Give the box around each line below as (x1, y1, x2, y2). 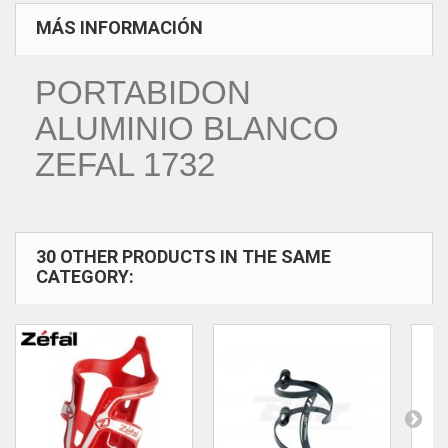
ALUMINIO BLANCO (35, 110, 339, 147)
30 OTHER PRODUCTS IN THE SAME (36, 246, 331, 267)
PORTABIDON (35, 74, 251, 111)
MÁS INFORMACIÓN (36, 17, 203, 38)
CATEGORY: (36, 266, 134, 287)
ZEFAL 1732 (35, 146, 215, 183)
